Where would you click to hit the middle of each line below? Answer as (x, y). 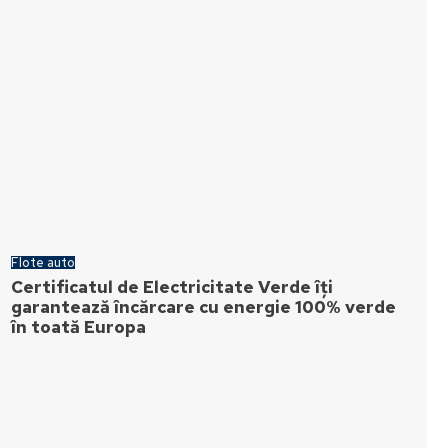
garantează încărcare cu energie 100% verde (204, 307)
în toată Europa (79, 327)
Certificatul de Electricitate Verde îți (172, 287)
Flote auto (43, 262)
